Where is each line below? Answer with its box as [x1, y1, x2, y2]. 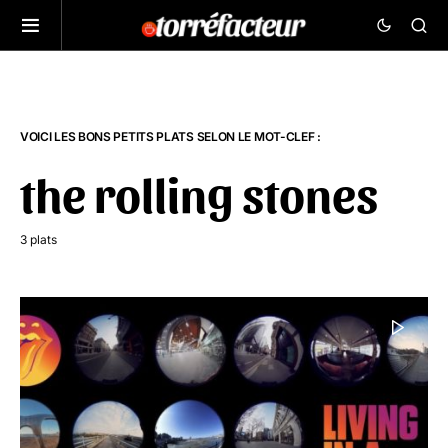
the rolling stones [20, 164, 378, 222]
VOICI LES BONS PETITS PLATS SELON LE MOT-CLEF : [20, 129, 321, 144]
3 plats [20, 232, 57, 247]
